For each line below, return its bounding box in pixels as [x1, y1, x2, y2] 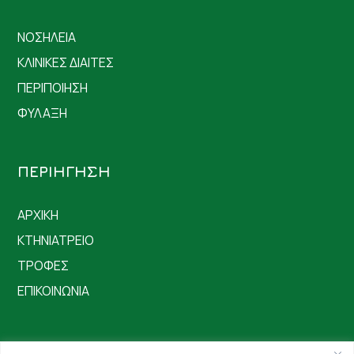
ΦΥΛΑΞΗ [17, 104, 68, 122]
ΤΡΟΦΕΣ [17, 257, 70, 275]
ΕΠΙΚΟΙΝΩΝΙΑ [17, 282, 90, 300]
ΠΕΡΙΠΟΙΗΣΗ [17, 79, 88, 97]
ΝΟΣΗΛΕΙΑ [17, 28, 77, 47]
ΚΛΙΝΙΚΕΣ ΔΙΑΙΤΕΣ [17, 54, 115, 72]
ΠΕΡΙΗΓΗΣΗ [17, 162, 111, 181]
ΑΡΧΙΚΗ [17, 206, 59, 224]
